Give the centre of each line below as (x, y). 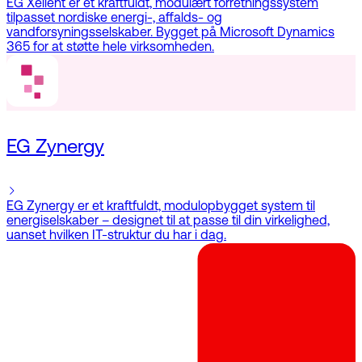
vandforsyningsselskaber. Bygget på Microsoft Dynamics (170, 34)
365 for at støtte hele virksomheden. (110, 48)
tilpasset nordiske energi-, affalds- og (114, 19)
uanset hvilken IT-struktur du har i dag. (116, 236)
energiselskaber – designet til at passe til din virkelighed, (168, 222)
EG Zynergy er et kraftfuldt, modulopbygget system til (161, 207)
